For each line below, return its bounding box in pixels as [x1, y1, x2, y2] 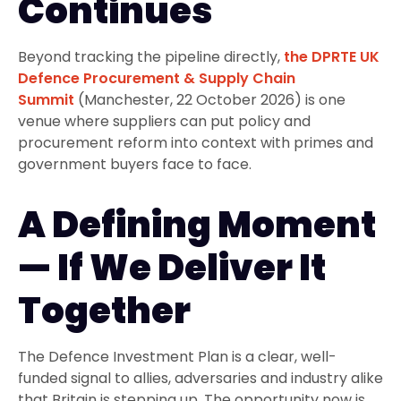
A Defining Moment [18, 199, 376, 250]
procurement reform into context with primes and [18, 132, 373, 154]
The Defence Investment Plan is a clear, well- [18, 346, 337, 367]
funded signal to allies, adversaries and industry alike [18, 367, 383, 388]
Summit [18, 90, 74, 111]
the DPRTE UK [284, 47, 380, 68]
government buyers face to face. [18, 154, 252, 175]
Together [18, 285, 191, 336]
